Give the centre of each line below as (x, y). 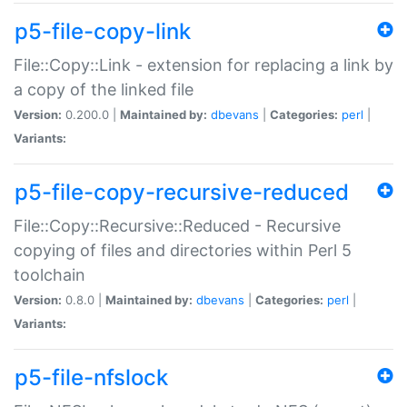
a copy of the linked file (104, 89)
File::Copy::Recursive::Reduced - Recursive (177, 225)
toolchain (50, 274)
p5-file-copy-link (103, 31)
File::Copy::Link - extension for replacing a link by (203, 65)
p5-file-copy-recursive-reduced (182, 192)
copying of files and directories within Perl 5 (183, 250)
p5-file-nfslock (91, 377)
